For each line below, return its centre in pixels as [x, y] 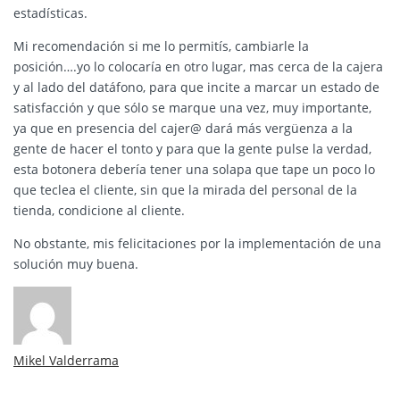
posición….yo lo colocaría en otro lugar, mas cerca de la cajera [198, 67]
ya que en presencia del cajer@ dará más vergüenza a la [183, 129]
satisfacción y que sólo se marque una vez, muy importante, [192, 108]
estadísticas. [50, 13]
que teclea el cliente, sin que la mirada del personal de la [185, 190]
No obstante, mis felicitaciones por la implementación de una [197, 244]
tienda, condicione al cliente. [99, 211]
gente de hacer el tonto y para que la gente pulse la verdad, [192, 149]
